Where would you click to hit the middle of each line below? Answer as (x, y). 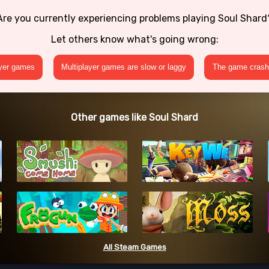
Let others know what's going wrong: (134, 39)
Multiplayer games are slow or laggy (123, 67)
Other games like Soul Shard (134, 117)
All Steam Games (134, 247)
